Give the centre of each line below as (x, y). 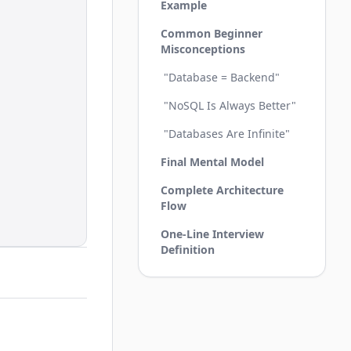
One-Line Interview (212, 234)
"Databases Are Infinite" (227, 134)
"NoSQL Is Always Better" (230, 105)
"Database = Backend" (222, 77)
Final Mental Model (212, 162)
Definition (188, 250)
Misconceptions (203, 49)
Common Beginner (212, 33)
